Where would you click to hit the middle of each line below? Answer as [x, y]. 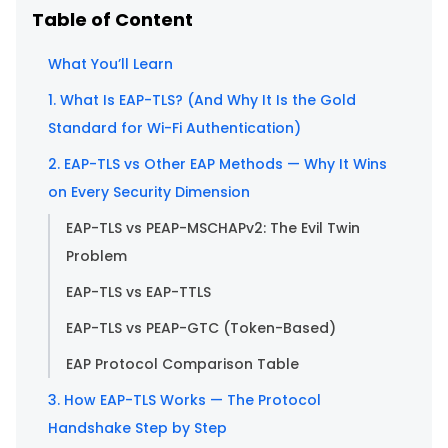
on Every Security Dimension [149, 191]
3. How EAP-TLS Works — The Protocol [184, 399]
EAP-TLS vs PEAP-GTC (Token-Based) [201, 327]
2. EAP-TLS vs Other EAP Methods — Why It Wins [217, 163]
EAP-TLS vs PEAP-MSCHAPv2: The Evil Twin [213, 227]
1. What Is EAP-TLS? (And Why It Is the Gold [202, 99]
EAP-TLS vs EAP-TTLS [138, 291]
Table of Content [112, 19]
